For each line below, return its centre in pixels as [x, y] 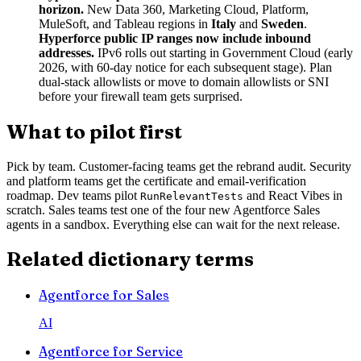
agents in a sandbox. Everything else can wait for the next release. [173, 224]
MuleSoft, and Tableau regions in [125, 23]
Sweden [282, 23]
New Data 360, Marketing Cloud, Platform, [196, 9]
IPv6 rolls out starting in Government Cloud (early [224, 52]
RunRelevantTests [192, 196]
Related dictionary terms [130, 259]
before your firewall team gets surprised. [141, 96]
